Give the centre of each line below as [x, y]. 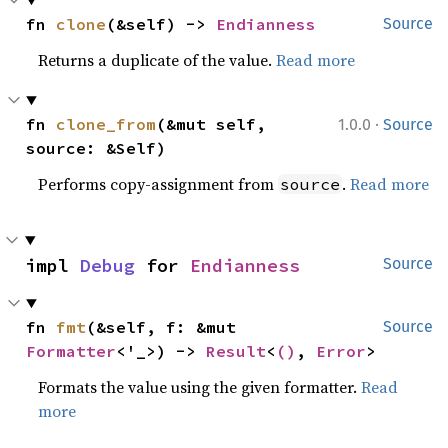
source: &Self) [96, 148]
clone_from [106, 124]
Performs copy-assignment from [158, 184]
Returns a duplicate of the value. [157, 60]
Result [236, 351]
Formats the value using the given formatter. [200, 387]
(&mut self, [211, 124]
